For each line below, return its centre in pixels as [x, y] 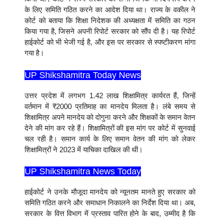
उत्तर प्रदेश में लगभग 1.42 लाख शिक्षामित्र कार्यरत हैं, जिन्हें [110, 95]
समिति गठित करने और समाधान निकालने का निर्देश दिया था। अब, [110, 203]
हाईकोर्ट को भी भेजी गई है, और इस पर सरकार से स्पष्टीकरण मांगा [110, 42]
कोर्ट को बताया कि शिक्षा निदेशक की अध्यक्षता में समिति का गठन [110, 21]
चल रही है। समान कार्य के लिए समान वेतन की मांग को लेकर [110, 138]
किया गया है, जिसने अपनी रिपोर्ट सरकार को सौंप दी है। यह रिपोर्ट [110, 31]
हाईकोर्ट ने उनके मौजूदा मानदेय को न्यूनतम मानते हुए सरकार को [110, 192]
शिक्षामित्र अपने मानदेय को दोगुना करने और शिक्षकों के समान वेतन [110, 117]
